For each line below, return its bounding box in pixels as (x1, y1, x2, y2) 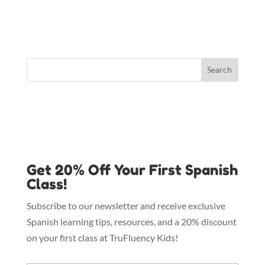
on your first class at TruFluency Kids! (26, 231, 178, 243)
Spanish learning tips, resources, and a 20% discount (26, 215, 237, 227)
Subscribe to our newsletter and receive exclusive (26, 199, 225, 211)
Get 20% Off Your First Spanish (26, 161, 238, 179)
